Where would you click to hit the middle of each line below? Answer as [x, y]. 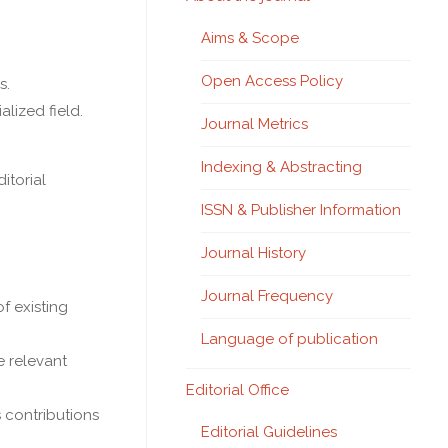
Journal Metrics [254, 124]
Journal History [253, 253]
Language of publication [289, 339]
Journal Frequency [267, 296]
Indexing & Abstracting [281, 167]
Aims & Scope [250, 38]
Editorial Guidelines [269, 431]
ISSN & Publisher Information [301, 210]
